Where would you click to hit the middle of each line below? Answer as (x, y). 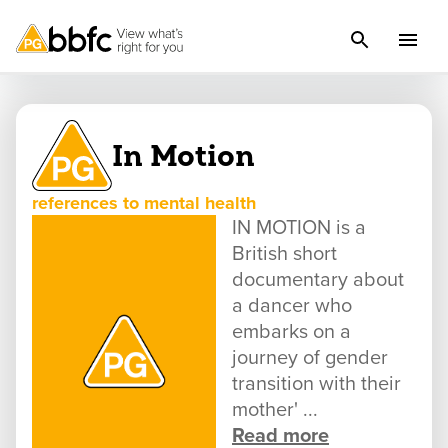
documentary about (318, 280)
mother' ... (275, 410)
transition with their (316, 384)
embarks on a (291, 332)
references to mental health (144, 203)
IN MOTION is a (299, 228)
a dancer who (292, 306)
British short (284, 254)
